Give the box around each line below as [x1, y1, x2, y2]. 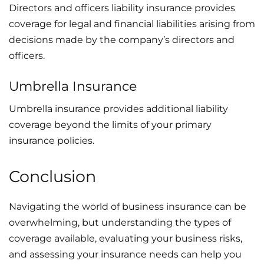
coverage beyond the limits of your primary [9, 118, 212, 130]
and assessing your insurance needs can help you [9, 248, 242, 260]
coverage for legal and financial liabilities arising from [9, 18, 255, 29]
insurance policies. [9, 134, 94, 146]
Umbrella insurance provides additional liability [9, 103, 228, 114]
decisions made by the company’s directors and [9, 34, 235, 45]
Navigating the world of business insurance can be [9, 200, 246, 212]
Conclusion [9, 166, 96, 186]
